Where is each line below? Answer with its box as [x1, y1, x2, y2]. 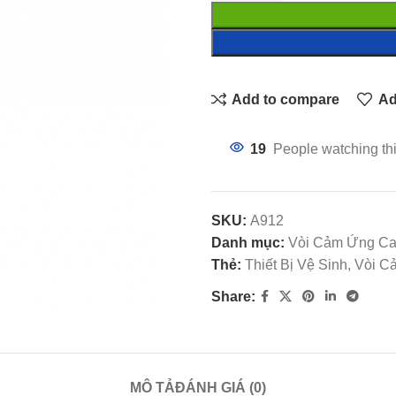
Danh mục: [211, 235, 285, 250]
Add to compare [232, 91, 340, 107]
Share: [211, 289, 255, 304]
